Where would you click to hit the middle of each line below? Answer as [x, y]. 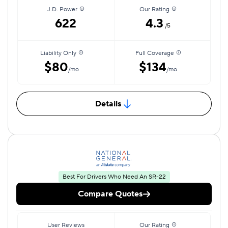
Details [108, 104]
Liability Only [58, 53]
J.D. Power [62, 9]
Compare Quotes [110, 194]
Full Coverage [154, 53]
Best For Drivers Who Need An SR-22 [114, 177]
